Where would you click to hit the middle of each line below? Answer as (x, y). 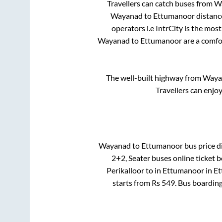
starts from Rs (137, 183)
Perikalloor (125, 170)
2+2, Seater (131, 158)
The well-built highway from (154, 78)
